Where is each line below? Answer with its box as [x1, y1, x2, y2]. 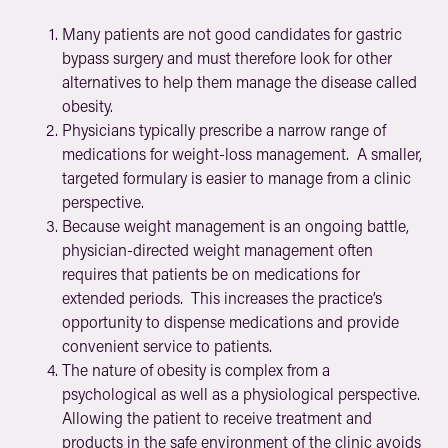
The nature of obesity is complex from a [62, 359, 331, 380]
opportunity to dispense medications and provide [62, 311, 400, 332]
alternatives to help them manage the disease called [62, 71, 418, 92]
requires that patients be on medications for [62, 263, 361, 284]
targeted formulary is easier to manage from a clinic [62, 167, 412, 188]
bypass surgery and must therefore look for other [62, 47, 393, 68]
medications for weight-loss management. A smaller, [62, 143, 423, 164]
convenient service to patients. [62, 335, 273, 356]
